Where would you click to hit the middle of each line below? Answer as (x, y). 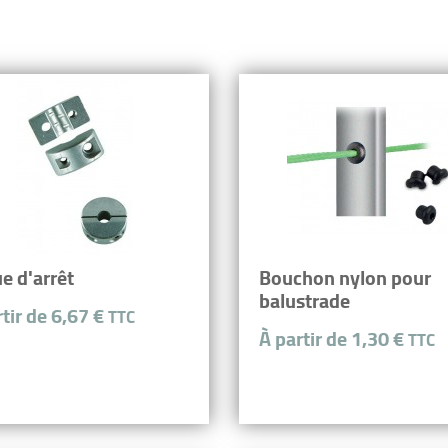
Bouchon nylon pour (345, 277)
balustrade (304, 300)
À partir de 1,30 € (333, 338)
